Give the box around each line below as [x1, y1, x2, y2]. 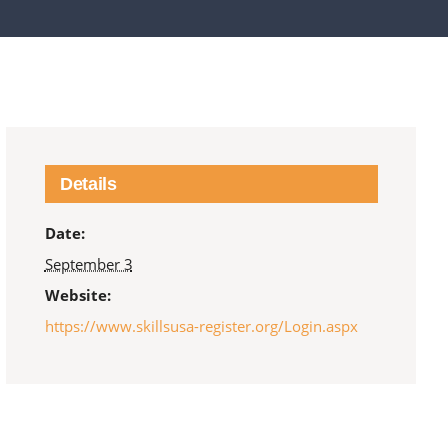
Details [59, 174, 117, 195]
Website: [44, 285, 111, 306]
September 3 [44, 254, 133, 275]
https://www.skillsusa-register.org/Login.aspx [44, 316, 358, 337]
